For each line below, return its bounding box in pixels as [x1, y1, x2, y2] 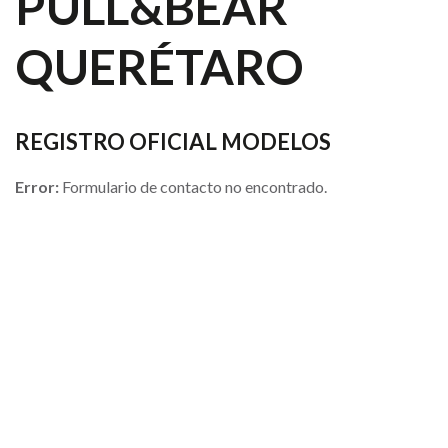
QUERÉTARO [15, 38, 304, 95]
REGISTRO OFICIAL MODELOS [15, 128, 331, 155]
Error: [15, 177, 59, 196]
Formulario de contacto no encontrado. [59, 177, 327, 196]
